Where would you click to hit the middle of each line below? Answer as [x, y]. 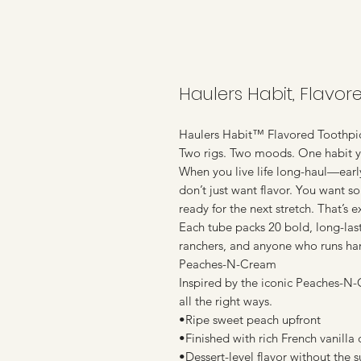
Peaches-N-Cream [228, 264]
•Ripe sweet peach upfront [250, 320]
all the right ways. [226, 301]
